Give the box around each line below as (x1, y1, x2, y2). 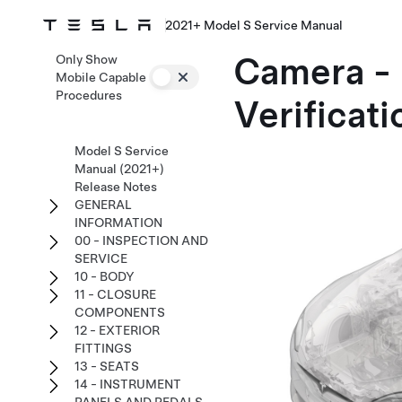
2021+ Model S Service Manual (165, 18, 343, 32)
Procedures (56, 88, 122, 102)
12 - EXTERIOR (74, 323, 160, 337)
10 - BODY (74, 269, 135, 284)
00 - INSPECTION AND (74, 233, 208, 248)
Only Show (56, 52, 118, 66)
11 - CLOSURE (74, 287, 156, 301)
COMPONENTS (74, 305, 165, 319)
